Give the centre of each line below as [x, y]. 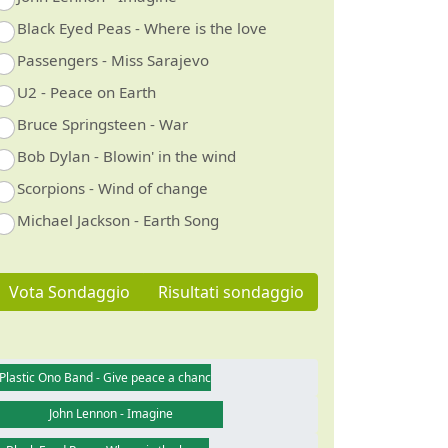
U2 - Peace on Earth [86, 92]
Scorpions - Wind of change [112, 188]
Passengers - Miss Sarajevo [112, 60]
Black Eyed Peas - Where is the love [141, 28]
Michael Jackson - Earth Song [117, 220]
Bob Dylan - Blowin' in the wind [126, 156]
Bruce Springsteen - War [102, 124]
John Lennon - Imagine [111, 414]
